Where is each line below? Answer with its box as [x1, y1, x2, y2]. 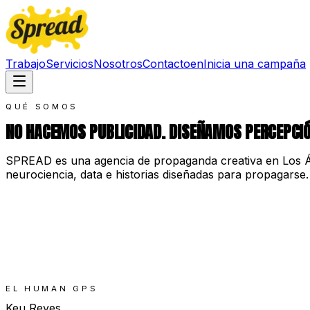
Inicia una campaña [203, 57, 306, 71]
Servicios [46, 57, 93, 71]
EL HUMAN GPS [6, 283, 98, 293]
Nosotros [93, 57, 143, 71]
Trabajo [6, 57, 46, 71]
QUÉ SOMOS [6, 101, 79, 111]
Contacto [143, 57, 190, 71]
